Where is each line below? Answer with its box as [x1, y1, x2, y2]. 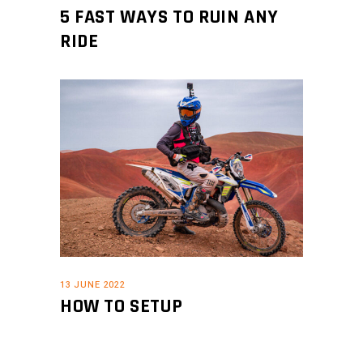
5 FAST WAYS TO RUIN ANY [60, 5, 279, 30]
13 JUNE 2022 [60, 278, 126, 293]
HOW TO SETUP [60, 294, 183, 319]
